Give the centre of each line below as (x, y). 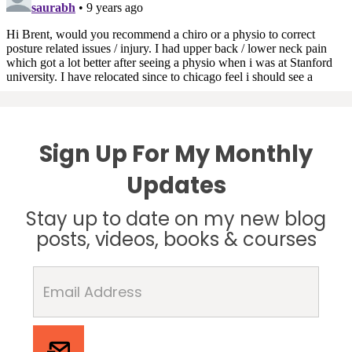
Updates (176, 185)
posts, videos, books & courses (176, 239)
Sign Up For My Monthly (176, 154)
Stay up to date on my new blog (176, 219)
